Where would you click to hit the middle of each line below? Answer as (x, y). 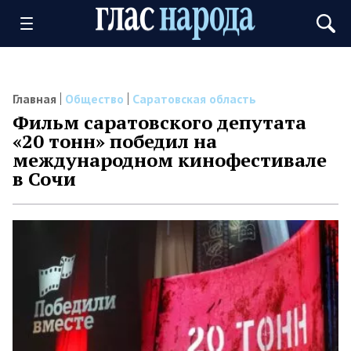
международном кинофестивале (170, 160)
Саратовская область (194, 99)
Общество (94, 99)
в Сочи (44, 179)
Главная (34, 99)
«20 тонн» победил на (115, 141)
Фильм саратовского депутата (159, 122)
